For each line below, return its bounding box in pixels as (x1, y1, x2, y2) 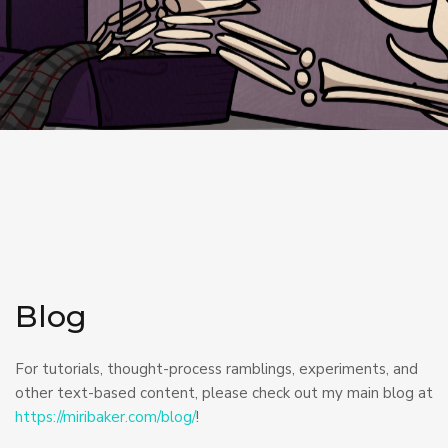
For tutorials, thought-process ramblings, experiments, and (15, 359, 418, 379)
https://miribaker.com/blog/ (15, 407, 196, 427)
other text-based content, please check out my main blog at (15, 383, 433, 403)
